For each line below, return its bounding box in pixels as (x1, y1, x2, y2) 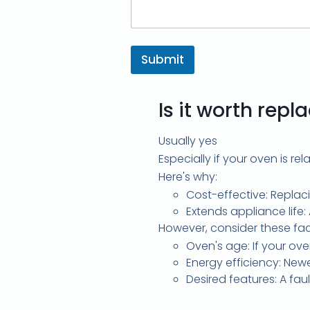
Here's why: (158, 168, 217, 185)
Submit (141, 51, 184, 68)
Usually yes (158, 132, 220, 149)
